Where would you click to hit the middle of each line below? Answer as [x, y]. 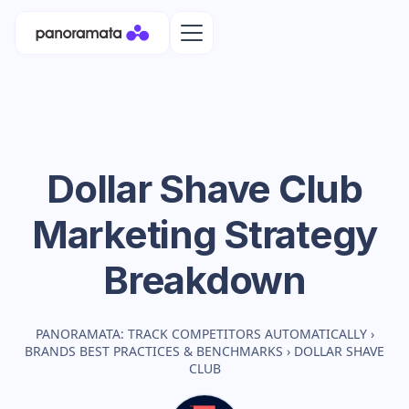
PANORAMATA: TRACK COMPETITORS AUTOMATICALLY [201, 334]
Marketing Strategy [204, 234]
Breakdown [204, 280]
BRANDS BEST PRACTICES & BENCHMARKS [154, 351]
